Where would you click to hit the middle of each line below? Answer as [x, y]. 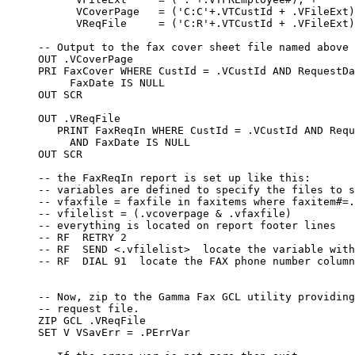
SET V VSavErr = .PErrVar [98, 332]
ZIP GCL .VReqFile [76, 321]
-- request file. [73, 309]
